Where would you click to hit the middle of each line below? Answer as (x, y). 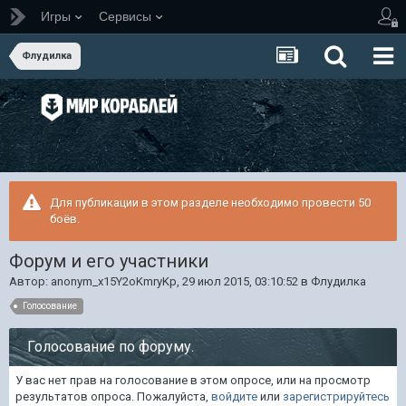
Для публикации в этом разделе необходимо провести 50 (210, 203)
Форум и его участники (109, 261)
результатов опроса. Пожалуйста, (113, 396)
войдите (234, 396)
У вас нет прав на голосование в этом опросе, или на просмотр (193, 380)
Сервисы (125, 16)
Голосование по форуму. (114, 346)
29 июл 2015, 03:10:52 (240, 281)
